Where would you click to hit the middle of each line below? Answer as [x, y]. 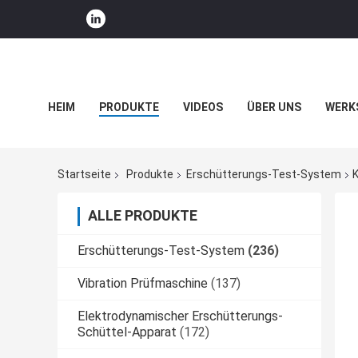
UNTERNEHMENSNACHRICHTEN [133, 143]
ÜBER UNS [274, 107]
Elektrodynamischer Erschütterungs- [180, 316]
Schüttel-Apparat [127, 332]
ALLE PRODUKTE [143, 216]
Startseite [84, 175]
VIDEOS [203, 107]
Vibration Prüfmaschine [143, 284]
